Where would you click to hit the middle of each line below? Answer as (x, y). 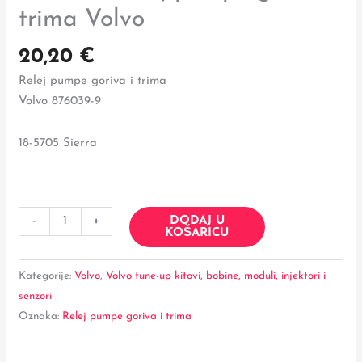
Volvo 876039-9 (60, 102)
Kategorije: (47, 276)
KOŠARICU (197, 233)
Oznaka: (41, 316)
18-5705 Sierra (58, 143)
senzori (36, 296)
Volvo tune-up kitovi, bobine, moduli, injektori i (216, 276)
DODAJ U (197, 221)
